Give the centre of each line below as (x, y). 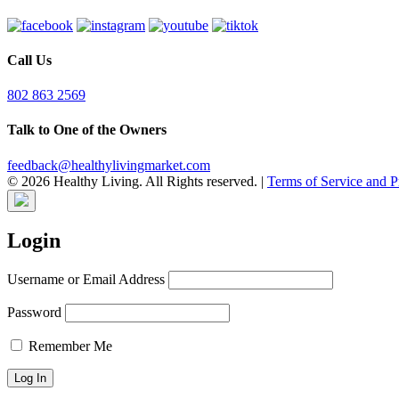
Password (34, 313)
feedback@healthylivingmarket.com (109, 165)
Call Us (29, 60)
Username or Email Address (86, 280)
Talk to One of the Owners (87, 130)
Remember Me (69, 346)
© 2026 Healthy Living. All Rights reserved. (134, 181)
